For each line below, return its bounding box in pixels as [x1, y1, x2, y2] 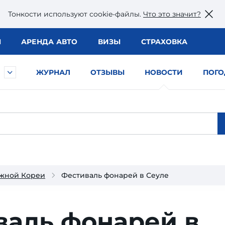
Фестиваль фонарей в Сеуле [61, 171, 169, 180]
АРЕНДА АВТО [21, 37, 78, 46]
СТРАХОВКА [141, 37, 187, 46]
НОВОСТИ [145, 68, 183, 77]
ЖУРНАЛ [36, 68, 70, 77]
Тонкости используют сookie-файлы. [8, 9, 143, 19]
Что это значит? [143, 9, 201, 19]
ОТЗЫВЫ [90, 68, 125, 77]
